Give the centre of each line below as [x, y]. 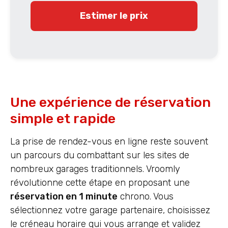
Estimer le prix [114, 16]
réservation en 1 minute [64, 197]
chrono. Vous [146, 197]
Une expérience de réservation [110, 103]
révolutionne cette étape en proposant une [100, 183]
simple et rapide [63, 119]
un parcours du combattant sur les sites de [100, 155]
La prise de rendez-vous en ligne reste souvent [109, 142]
